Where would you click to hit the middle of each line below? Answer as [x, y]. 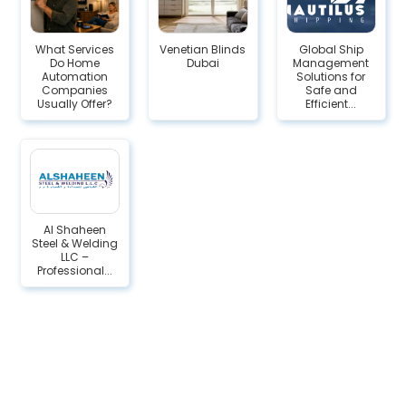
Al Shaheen [75, 230]
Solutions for [331, 77]
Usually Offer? [75, 104]
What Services [75, 49]
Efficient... [331, 104]
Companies [75, 90]
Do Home [75, 63]
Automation [75, 77]
